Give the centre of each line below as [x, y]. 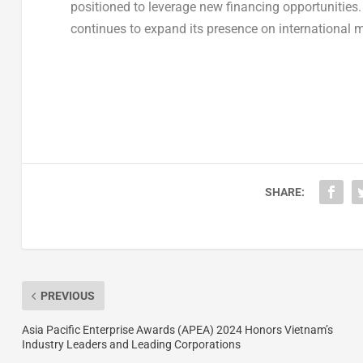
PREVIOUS [67, 296]
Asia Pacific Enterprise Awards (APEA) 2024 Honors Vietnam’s [177, 330]
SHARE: [284, 192]
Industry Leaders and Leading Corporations [131, 345]
